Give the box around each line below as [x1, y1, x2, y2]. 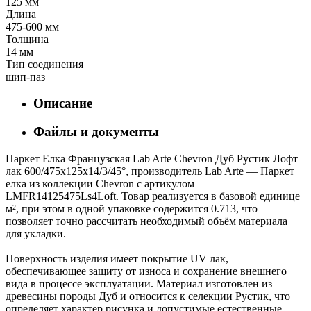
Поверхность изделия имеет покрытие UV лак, [6, 252, 228, 264]
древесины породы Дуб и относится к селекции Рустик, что [6, 289, 290, 302]
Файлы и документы [33, 124, 159, 140]
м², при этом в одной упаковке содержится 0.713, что [6, 202, 258, 215]
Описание [33, 96, 92, 111]
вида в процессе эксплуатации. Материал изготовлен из [6, 277, 272, 289]
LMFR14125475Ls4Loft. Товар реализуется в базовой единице [6, 190, 300, 202]
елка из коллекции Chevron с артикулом [6, 177, 194, 190]
